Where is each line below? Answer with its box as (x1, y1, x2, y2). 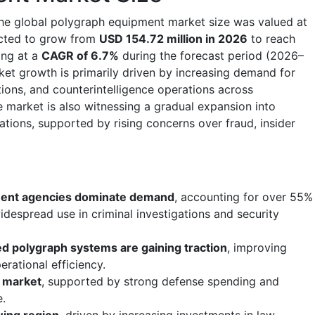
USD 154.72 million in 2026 (99, 31, 247, 46)
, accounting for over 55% (174, 189, 313, 204)
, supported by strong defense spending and (41, 274, 279, 288)
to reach (247, 31, 295, 46)
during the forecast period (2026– (119, 48, 304, 63)
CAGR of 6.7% (41, 48, 119, 63)
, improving (227, 240, 287, 255)
